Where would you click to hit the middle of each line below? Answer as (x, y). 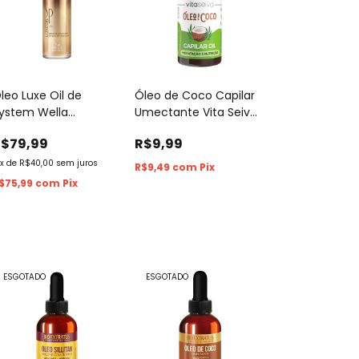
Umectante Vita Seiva (196, 113)
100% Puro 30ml (178, 129)
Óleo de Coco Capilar (195, 96)
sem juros (77, 163)
